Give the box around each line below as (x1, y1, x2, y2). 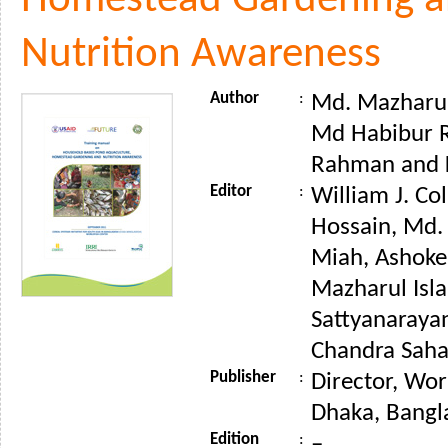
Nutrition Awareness (21, 33, 381, 77)
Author (210, 89, 259, 107)
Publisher (210, 368, 276, 386)
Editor (210, 182, 252, 200)
